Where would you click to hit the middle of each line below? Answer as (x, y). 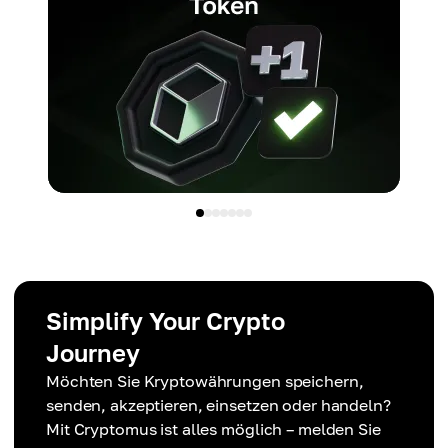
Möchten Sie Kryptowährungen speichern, (205, 381)
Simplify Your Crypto (165, 321)
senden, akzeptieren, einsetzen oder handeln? (218, 405)
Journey (93, 353)
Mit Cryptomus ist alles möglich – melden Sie (213, 429)
